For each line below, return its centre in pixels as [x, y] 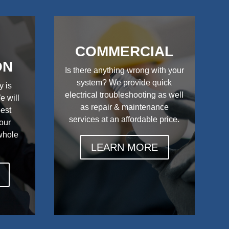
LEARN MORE [124, 147]
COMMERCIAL [124, 52]
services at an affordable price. [124, 120]
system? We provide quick [124, 83]
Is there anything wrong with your [124, 71]
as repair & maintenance [124, 107]
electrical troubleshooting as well [124, 95]
